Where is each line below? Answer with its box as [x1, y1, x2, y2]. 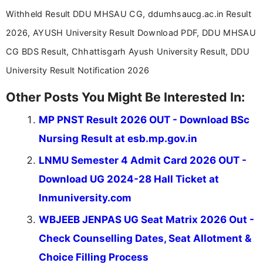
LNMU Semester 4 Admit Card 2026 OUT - [39, 154, 247, 166]
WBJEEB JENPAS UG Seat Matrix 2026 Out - [39, 213, 254, 225]
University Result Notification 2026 [6, 65, 150, 75]
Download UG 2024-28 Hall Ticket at [39, 173, 219, 185]
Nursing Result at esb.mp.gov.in [39, 132, 197, 144]
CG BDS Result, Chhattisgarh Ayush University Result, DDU [6, 46, 249, 56]
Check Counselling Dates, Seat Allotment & [39, 232, 251, 244]
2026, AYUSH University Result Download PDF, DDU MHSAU [6, 27, 256, 38]
